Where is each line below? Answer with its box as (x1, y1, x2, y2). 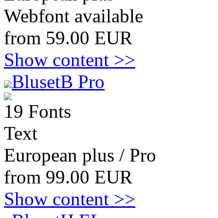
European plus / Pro (4, 145, 156, 165)
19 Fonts (4, 101, 71, 122)
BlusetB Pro (12, 71, 105, 92)
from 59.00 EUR (4, 27, 132, 48)
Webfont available (4, 5, 143, 26)
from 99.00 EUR (4, 166, 132, 187)
